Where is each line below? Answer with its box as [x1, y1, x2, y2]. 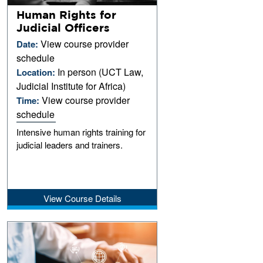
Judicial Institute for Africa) [16, 79, 126, 93]
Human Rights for [16, 8, 117, 21]
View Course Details [43, 191, 122, 204]
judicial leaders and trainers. [16, 138, 123, 151]
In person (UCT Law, [58, 65, 144, 79]
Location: [16, 65, 58, 79]
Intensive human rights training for [16, 125, 146, 138]
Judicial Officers [16, 21, 110, 34]
